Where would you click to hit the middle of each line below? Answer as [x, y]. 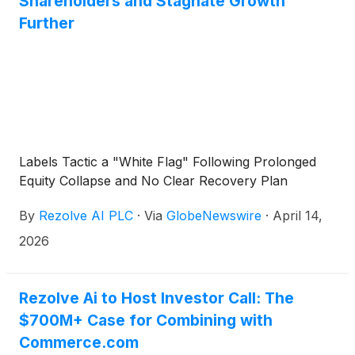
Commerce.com [79, 342]
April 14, [298, 216]
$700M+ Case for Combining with [146, 320]
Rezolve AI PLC [86, 216]
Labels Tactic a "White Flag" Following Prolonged [168, 162]
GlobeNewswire [214, 216]
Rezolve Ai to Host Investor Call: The [157, 298]
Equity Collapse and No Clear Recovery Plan [153, 181]
